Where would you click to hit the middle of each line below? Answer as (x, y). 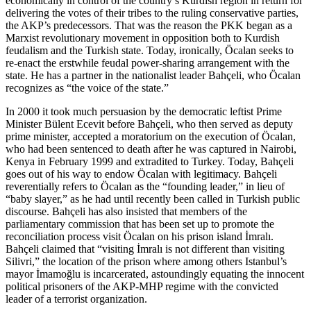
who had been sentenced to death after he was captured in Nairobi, (151, 149)
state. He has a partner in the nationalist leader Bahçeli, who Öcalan (153, 75)
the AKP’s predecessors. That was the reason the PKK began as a (149, 25)
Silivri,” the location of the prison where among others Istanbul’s (146, 261)
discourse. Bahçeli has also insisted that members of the (126, 211)
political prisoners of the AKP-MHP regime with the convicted (142, 286)
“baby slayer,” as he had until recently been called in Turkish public (153, 199)
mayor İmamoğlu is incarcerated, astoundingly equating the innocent (155, 274)
